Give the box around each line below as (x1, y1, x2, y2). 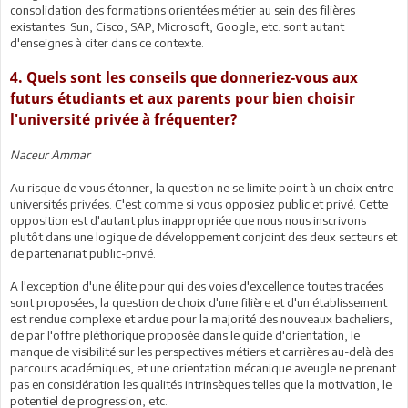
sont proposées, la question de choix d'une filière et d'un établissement (10, 295, 387, 310)
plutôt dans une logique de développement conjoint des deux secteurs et (10, 229, 397, 244)
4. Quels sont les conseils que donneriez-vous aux (10, 70, 358, 87)
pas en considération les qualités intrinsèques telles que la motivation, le (10, 377, 392, 392)
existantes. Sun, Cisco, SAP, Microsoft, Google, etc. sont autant (10, 19, 344, 34)
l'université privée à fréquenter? (10, 112, 237, 128)
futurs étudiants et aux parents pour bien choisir (10, 91, 355, 107)
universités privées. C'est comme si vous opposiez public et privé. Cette (10, 197, 388, 211)
